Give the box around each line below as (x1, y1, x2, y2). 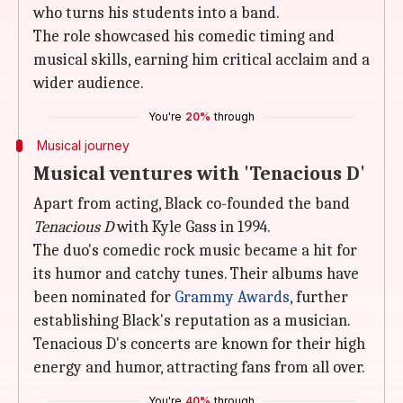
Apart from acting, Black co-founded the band (33, 194, 350, 213)
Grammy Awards (175, 288, 290, 307)
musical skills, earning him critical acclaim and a (33, 50, 370, 69)
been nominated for (33, 288, 175, 307)
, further (290, 288, 348, 307)
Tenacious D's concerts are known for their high (33, 335, 365, 354)
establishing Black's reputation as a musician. (33, 311, 351, 330)
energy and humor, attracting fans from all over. (33, 358, 365, 377)
